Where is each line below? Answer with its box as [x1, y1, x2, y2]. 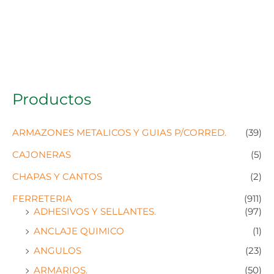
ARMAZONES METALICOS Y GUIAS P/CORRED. [12, 127, 226, 138]
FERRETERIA [12, 193, 72, 204]
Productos [12, 89, 91, 108]
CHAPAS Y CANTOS [12, 171, 102, 182]
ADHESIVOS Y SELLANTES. [34, 206, 156, 217]
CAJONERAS [12, 149, 71, 160]
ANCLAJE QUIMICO [34, 225, 124, 237]
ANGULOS [34, 245, 81, 256]
